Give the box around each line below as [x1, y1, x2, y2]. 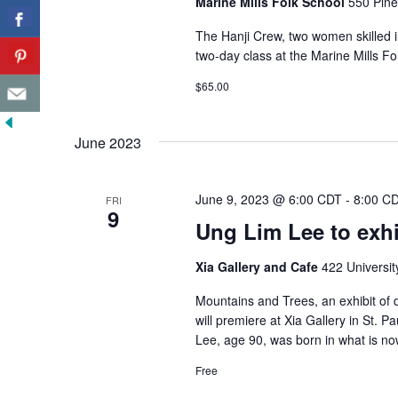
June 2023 [75, 132, 141, 153]
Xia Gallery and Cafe [195, 258, 322, 275]
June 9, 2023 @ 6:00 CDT [195, 190, 342, 208]
